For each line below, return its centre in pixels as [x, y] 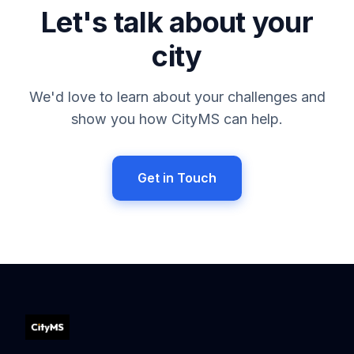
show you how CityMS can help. [177, 119]
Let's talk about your [177, 22]
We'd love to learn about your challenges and [177, 97]
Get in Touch [177, 178]
